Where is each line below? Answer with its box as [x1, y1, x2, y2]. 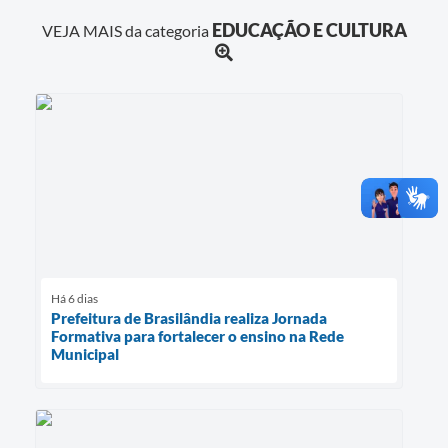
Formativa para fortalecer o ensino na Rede [51, 327, 344, 346]
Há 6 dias [51, 291, 98, 307]
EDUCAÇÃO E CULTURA [211, 19, 407, 42]
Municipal [51, 345, 119, 364]
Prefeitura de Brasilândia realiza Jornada [51, 309, 327, 328]
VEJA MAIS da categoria [41, 21, 212, 41]
